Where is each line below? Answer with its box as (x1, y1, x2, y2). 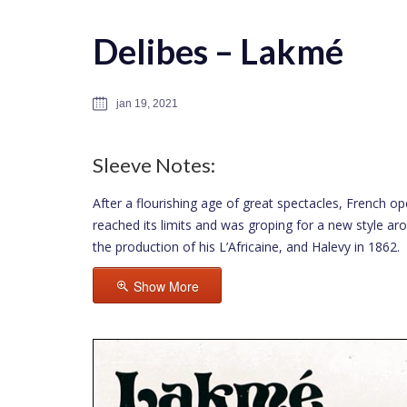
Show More (134, 277, 199, 295)
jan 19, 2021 (116, 97, 178, 110)
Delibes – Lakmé (93, 30, 343, 72)
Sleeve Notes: (93, 153, 215, 177)
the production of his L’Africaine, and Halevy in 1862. (93, 238, 400, 255)
